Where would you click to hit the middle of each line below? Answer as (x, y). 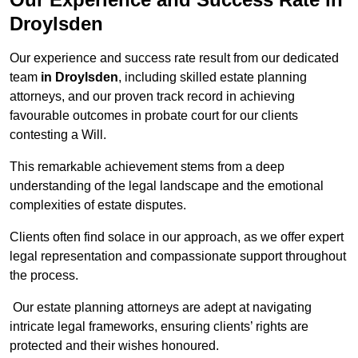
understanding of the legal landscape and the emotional (167, 186)
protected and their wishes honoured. (114, 346)
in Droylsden (80, 78)
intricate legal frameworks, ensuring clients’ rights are (159, 327)
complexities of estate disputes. (99, 205)
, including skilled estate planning (213, 78)
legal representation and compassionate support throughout (178, 257)
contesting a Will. (58, 135)
